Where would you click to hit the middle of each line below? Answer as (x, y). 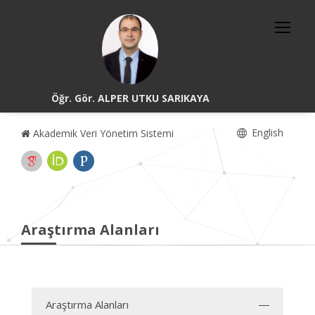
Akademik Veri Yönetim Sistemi (102, 133)
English (266, 133)
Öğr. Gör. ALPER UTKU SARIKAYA (130, 98)
